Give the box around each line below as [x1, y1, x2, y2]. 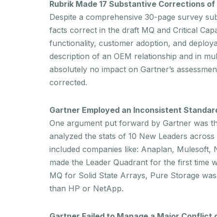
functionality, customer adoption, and [49, 38, 189, 48]
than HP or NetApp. [49, 183, 124, 193]
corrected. [49, 77, 97, 87]
